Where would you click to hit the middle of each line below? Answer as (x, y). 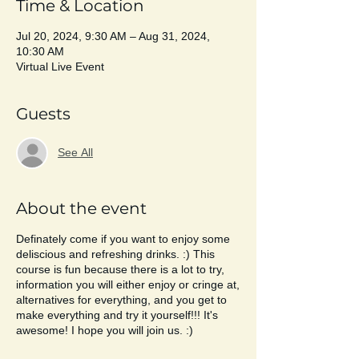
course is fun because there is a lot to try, (120, 269)
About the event (81, 208)
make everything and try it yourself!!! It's (117, 315)
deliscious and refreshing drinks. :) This (115, 254)
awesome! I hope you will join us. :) (106, 330)
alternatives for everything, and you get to (121, 299)
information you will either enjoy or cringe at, (128, 284)
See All (75, 153)
